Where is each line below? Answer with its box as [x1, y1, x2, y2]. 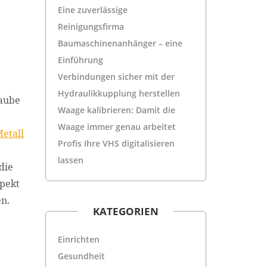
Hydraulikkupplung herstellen [57, 87, 180, 99]
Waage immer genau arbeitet [57, 120, 176, 132]
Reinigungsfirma [57, 20, 124, 32]
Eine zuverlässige [57, 4, 128, 15]
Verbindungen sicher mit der [57, 70, 175, 82]
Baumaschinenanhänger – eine [57, 37, 182, 49]
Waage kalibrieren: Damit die [57, 104, 175, 116]
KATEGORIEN [92, 204, 159, 218]
